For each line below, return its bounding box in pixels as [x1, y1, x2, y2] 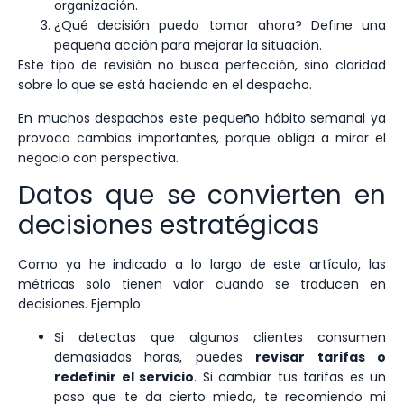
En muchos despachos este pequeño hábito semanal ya [18, 108, 386, 127]
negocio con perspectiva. [18, 148, 179, 167]
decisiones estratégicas [18, 207, 319, 243]
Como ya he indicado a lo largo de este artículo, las [18, 255, 386, 274]
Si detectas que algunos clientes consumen [54, 327, 386, 346]
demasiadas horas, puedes [54, 347, 256, 366]
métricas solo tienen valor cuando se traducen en [18, 275, 386, 294]
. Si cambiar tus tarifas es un [194, 367, 386, 386]
